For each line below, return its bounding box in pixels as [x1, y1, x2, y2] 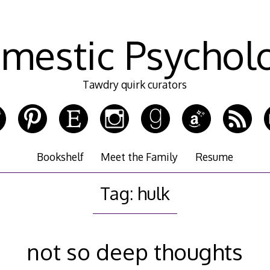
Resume [195, 150, 233, 164]
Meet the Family [101, 150, 178, 164]
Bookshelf [37, 150, 84, 164]
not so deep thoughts [27, 237, 243, 266]
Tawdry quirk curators [83, 78, 187, 92]
